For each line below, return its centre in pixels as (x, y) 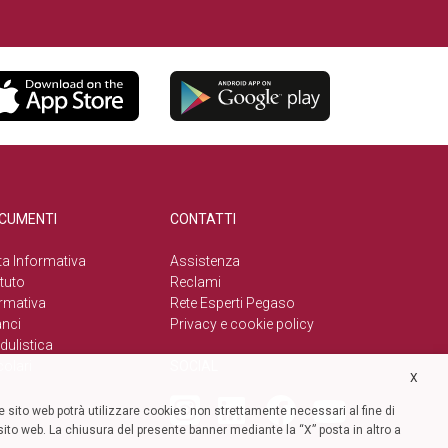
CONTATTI (203, 218)
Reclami (195, 281)
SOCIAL (194, 365)
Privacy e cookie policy (242, 323)
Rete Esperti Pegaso (232, 302)
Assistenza (205, 260)
